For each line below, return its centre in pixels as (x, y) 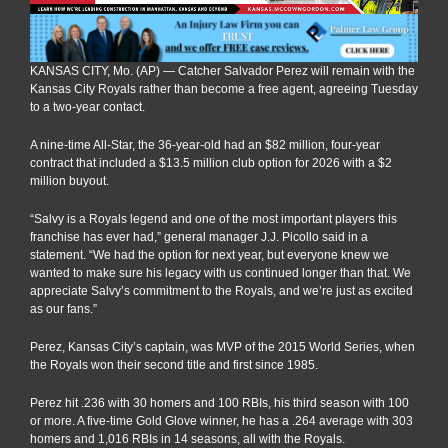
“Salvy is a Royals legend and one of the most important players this (213, 219)
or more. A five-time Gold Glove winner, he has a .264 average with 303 (221, 421)
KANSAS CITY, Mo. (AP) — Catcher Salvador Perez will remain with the (222, 71)
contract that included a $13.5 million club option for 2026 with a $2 (211, 163)
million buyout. (69, 181)
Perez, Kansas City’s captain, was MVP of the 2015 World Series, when (222, 347)
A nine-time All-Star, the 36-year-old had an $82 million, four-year (205, 145)
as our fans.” (63, 309)
